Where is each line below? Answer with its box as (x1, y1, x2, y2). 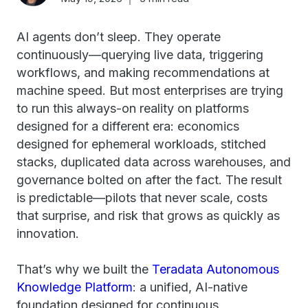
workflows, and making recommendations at (16, 65, 269, 80)
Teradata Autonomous (152, 262, 279, 276)
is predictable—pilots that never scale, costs (16, 190, 267, 205)
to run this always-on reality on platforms (16, 101, 249, 115)
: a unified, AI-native (133, 280, 247, 294)
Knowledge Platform (16, 280, 133, 294)
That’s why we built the (16, 262, 152, 276)
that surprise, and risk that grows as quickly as (16, 208, 280, 223)
